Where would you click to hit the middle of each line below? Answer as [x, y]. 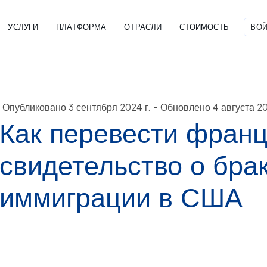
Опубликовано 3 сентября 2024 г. [76, 107]
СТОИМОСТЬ [204, 27]
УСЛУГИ [23, 27]
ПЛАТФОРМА [81, 27]
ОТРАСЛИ [143, 27]
